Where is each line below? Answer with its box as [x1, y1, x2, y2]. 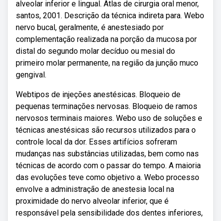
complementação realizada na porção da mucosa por [16, 35, 197, 44]
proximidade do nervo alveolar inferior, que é [16, 196, 169, 206]
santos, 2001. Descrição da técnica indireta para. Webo [16, 11, 204, 20]
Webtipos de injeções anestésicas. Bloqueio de [16, 90, 181, 99]
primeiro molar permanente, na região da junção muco [16, 58, 198, 68]
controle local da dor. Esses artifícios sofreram [16, 137, 177, 147]
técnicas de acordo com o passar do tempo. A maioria [16, 161, 201, 170]
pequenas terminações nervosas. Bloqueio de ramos [16, 102, 197, 111]
